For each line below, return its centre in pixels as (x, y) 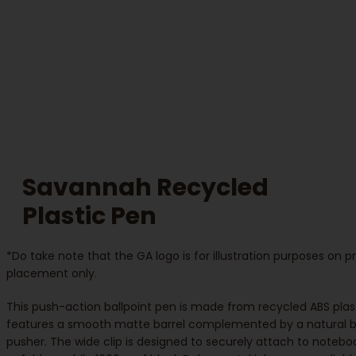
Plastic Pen (89, 216)
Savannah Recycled (145, 187)
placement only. (52, 273)
